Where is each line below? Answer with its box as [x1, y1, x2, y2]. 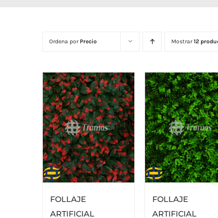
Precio [80, 38, 97, 45]
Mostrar [171, 38, 194, 45]
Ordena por [49, 38, 80, 45]
